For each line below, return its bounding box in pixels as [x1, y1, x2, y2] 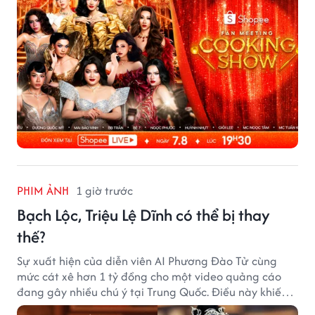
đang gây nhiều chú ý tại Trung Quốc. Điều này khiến [17, 283, 288, 300]
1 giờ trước [76, 181, 133, 199]
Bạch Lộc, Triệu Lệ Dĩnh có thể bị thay [17, 202, 270, 226]
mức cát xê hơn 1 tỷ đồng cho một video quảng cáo [17, 267, 281, 285]
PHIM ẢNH [17, 181, 69, 199]
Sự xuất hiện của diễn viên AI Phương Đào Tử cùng [17, 252, 277, 269]
